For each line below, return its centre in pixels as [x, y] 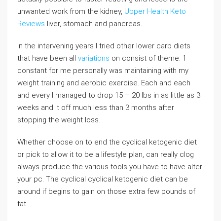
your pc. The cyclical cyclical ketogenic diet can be [103, 179]
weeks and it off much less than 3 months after [96, 107]
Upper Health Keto [155, 11]
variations [94, 58]
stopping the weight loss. [59, 120]
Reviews [31, 23]
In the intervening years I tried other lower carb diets [104, 46]
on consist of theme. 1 [148, 58]
